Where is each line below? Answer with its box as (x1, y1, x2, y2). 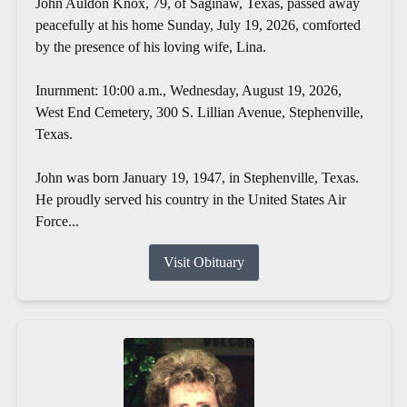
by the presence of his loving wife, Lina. (35, 38, 266, 55)
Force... (35, 213, 79, 229)
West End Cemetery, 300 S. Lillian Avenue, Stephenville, (35, 104, 363, 120)
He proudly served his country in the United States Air (35, 191, 346, 207)
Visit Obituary (163, 253, 244, 270)
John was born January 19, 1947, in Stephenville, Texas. (35, 169, 359, 185)
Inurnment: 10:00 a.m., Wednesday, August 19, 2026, (35, 82, 342, 98)
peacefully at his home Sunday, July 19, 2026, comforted (35, 16, 361, 33)
